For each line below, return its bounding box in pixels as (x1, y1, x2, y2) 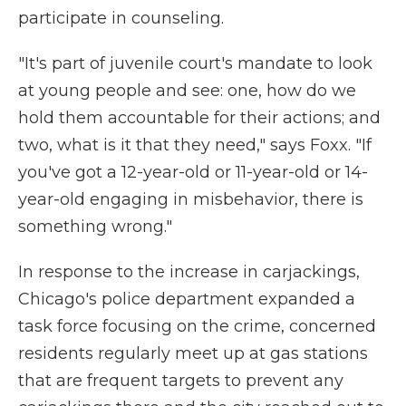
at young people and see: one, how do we (18, 81, 356, 101)
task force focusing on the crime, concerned (18, 316, 376, 337)
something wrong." (18, 217, 172, 237)
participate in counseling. (18, 8, 224, 29)
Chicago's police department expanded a (18, 289, 355, 310)
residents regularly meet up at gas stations (18, 343, 368, 364)
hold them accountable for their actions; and (18, 108, 381, 129)
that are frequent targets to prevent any (18, 371, 343, 391)
